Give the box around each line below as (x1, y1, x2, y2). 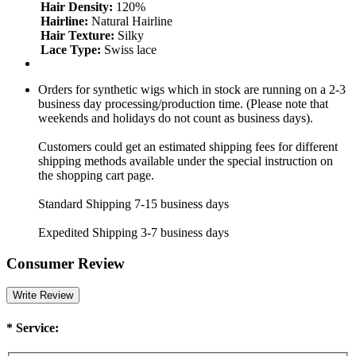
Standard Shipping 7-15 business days (38, 196, 229, 211)
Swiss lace (104, 42, 157, 56)
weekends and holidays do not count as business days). (38, 110, 313, 125)
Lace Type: (41, 42, 104, 56)
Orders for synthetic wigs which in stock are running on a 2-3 (38, 82, 346, 96)
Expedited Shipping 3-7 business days (38, 225, 229, 239)
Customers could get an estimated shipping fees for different (38, 139, 338, 153)
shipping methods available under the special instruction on (38, 153, 333, 168)
